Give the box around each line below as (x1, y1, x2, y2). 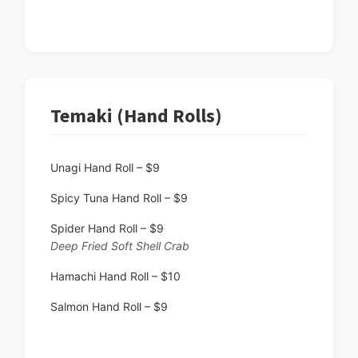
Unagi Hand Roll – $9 (50, 161, 160, 175)
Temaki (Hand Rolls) (50, 103, 222, 129)
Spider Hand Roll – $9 (50, 221, 164, 236)
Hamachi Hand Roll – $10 (50, 269, 181, 284)
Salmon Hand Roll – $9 (50, 300, 168, 314)
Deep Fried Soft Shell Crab (50, 239, 189, 253)
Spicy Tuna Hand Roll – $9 (50, 191, 188, 205)
